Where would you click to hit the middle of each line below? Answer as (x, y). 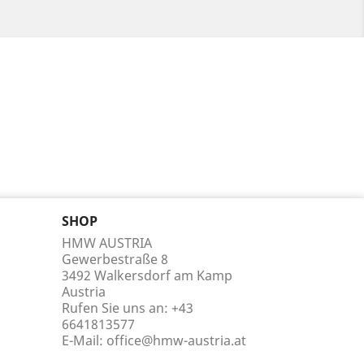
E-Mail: (84, 341)
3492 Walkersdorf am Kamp (147, 276)
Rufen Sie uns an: (117, 308)
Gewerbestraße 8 (115, 260)
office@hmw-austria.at (176, 341)
